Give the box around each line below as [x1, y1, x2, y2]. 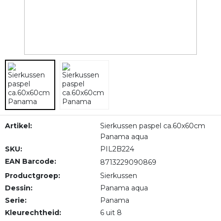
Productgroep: [5, 171, 60, 180]
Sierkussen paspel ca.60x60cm [100, 121, 205, 130]
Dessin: [5, 184, 33, 192]
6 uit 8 [100, 208, 122, 217]
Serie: [5, 196, 27, 205]
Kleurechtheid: [5, 208, 61, 217]
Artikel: [5, 121, 32, 130]
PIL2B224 [100, 145, 134, 153]
